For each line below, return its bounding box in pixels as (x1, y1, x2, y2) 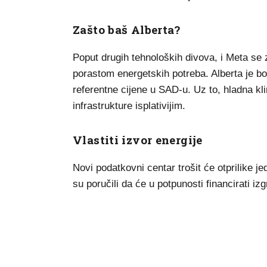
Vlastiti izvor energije (73, 132, 203, 147)
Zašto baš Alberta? (73, 21, 181, 37)
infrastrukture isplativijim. (73, 100, 185, 111)
